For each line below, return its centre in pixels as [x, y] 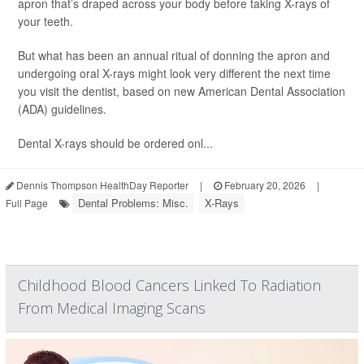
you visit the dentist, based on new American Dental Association [182, 91]
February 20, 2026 [264, 184]
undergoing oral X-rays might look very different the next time [174, 73]
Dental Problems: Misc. [133, 202]
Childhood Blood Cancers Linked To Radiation [169, 285]
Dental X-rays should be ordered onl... [115, 143]
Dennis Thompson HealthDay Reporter [101, 184]
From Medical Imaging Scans [112, 308]
